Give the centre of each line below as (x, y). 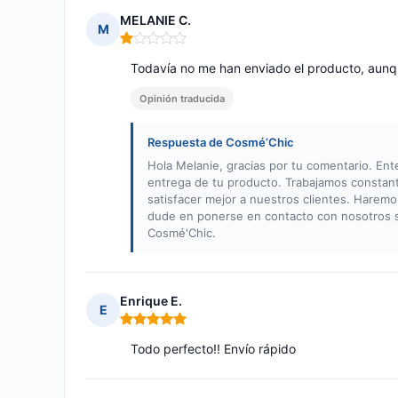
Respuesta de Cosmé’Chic (221, 143)
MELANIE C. (155, 20)
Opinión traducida (182, 99)
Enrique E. (151, 301)
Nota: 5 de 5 (157, 326)
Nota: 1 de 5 (156, 45)
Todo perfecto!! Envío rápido (213, 349)
